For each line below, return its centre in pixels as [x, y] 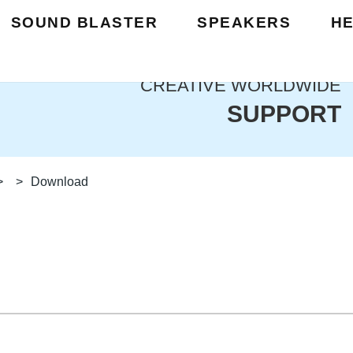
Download [59, 182]
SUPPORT [284, 113]
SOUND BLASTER [84, 22]
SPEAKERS [244, 22]
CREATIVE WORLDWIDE [241, 85]
